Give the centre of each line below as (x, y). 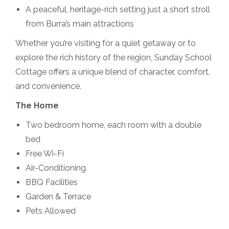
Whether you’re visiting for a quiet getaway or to (106, 43)
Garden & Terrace (58, 197)
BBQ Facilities (52, 182)
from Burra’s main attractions (80, 24)
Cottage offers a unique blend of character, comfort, (113, 72)
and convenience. (48, 86)
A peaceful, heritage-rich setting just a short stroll (118, 10)
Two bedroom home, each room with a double (113, 125)
